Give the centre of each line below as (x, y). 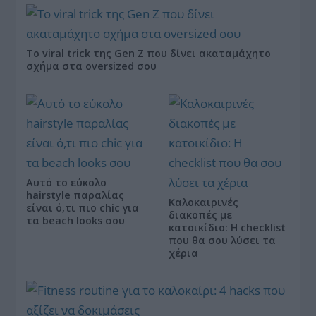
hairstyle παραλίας (75, 195)
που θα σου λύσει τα (222, 240)
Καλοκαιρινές (203, 202)
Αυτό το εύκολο (67, 182)
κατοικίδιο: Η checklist (227, 227)
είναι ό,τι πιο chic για (83, 207)
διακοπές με (200, 214)
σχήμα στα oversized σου (92, 66)
